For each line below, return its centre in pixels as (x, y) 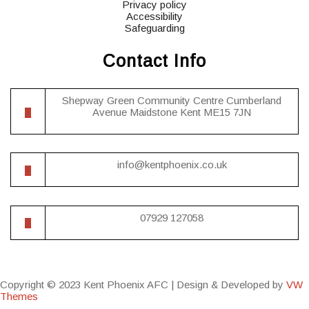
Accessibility (154, 16)
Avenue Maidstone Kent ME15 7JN (172, 112)
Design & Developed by (229, 284)
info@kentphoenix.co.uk (172, 165)
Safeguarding (154, 28)
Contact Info (154, 61)
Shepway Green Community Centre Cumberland (172, 100)
